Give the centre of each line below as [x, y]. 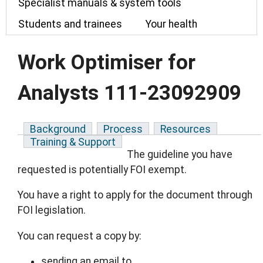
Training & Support [73, 142]
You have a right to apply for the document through [135, 195]
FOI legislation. [52, 210]
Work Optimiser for [107, 62]
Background [58, 129]
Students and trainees [70, 24]
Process [123, 129]
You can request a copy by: [80, 236]
